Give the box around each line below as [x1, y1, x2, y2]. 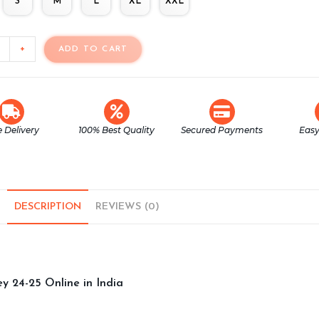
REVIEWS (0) [95, 201, 159, 212]
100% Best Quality [78, 124, 155, 135]
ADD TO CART [58, 45, 128, 54]
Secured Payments [181, 124, 263, 135]
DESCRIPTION [14, 201, 81, 212]
